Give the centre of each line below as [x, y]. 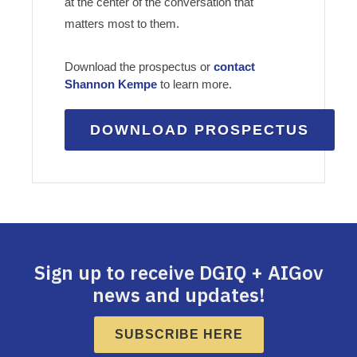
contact [234, 66]
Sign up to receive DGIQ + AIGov [178, 272]
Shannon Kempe [111, 84]
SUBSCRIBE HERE [178, 334]
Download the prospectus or [139, 66]
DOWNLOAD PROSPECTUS [200, 129]
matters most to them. [122, 23]
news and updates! [178, 294]
